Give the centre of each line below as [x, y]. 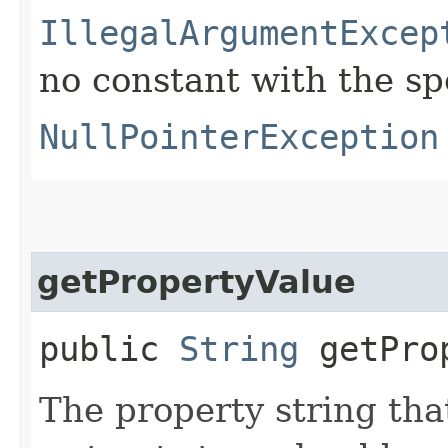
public [109, 348]
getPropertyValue [196, 281]
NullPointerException [239, 136]
